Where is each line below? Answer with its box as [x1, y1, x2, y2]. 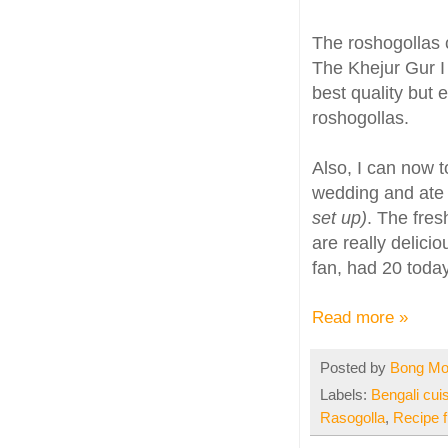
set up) [312, 207, 367, 228]
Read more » [312, 307, 408, 326]
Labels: [320, 387, 371, 404]
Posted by [320, 359, 390, 376]
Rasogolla [320, 410, 385, 427]
